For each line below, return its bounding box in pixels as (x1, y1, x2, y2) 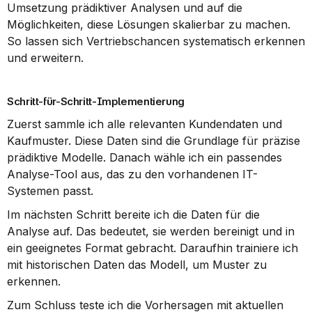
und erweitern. (7, 51, 84, 65)
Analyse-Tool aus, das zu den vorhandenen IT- (7, 167, 258, 181)
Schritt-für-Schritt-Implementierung (7, 95, 185, 108)
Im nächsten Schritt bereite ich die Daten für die (7, 208, 260, 221)
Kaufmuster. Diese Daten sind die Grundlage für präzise (7, 134, 300, 148)
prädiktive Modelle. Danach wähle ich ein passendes (7, 150, 282, 164)
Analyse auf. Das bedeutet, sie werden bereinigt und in (7, 224, 295, 238)
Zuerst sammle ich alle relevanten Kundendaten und (7, 117, 282, 131)
